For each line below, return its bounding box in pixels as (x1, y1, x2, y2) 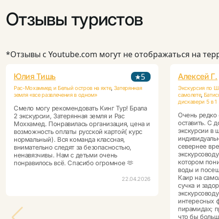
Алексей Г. (178, 71, 218, 82)
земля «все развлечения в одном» (14, 91, 97, 99)
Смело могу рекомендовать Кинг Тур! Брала (14, 104, 147, 112)
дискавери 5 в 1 (178, 98, 217, 106)
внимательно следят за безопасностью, (14, 143, 131, 152)
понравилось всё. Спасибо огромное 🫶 (14, 159, 133, 167)
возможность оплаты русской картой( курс (14, 128, 142, 136)
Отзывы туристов (6, 8, 143, 30)
